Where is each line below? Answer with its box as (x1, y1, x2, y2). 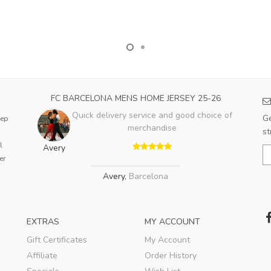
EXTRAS (27, 215, 59, 227)
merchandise (127, 122, 177, 134)
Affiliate (27, 249, 57, 261)
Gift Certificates (27, 233, 87, 246)
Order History (145, 249, 197, 261)
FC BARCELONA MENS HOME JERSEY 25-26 (50, 92, 221, 104)
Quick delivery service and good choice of (71, 109, 232, 121)
